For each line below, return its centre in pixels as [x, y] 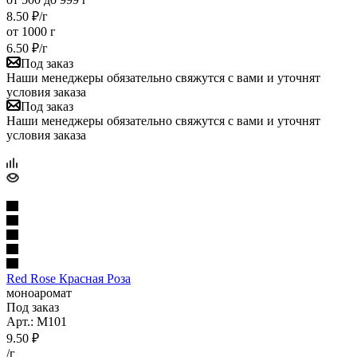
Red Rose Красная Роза [69, 278]
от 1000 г [31, 31]
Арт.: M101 [37, 321]
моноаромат [39, 292]
